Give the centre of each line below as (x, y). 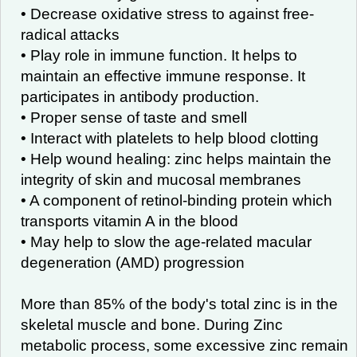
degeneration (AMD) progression (133, 263)
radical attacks (70, 35)
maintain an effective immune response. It (163, 76)
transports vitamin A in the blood (129, 221)
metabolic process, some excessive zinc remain (184, 345)
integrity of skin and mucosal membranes (161, 180)
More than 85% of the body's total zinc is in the (179, 304)
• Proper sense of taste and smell (134, 118)
